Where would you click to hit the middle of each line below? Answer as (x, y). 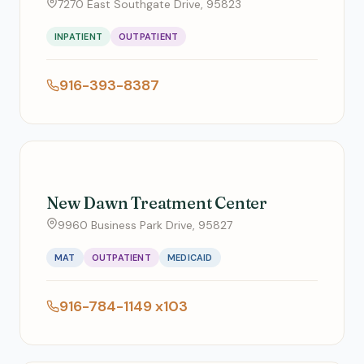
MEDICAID (190, 258)
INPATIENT (78, 37)
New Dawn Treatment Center (157, 203)
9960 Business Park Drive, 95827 (145, 225)
